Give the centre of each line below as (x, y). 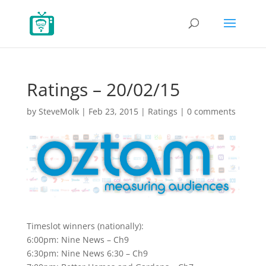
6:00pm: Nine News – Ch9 (77, 239)
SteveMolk (58, 111)
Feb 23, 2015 (113, 111)
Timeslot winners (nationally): (85, 226)
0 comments (211, 111)
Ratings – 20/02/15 (103, 89)
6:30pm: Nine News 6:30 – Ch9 (87, 253)
